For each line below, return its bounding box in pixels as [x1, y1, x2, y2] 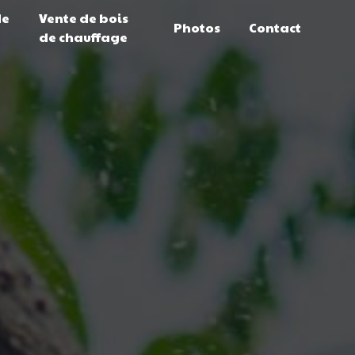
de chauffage [39, 28, 128, 46]
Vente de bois [39, 9, 129, 27]
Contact [249, 18, 301, 36]
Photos [174, 18, 220, 36]
